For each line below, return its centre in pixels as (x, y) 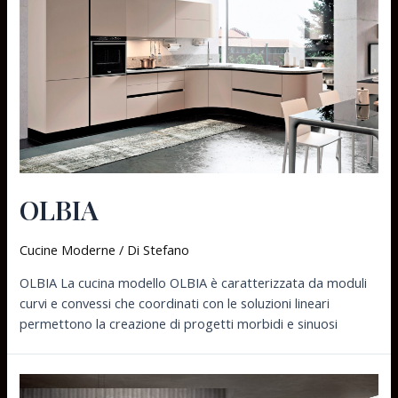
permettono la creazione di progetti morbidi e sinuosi (179, 323)
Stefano (167, 250)
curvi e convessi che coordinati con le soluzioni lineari (175, 302)
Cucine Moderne (68, 250)
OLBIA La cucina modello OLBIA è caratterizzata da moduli (194, 282)
